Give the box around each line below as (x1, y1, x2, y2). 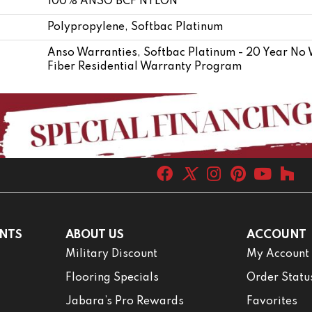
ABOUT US (65, 228, 124, 241)
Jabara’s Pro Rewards (65, 295, 184, 307)
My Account (247, 248, 310, 260)
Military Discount (65, 248, 157, 260)
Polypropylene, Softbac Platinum (47, 21, 223, 33)
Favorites (247, 295, 298, 307)
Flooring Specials (65, 272, 159, 283)
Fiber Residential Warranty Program (47, 61, 242, 72)
